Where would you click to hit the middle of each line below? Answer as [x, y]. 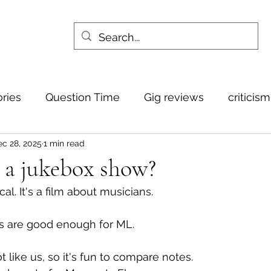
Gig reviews [174, 97]
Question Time [83, 97]
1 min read [64, 143]
